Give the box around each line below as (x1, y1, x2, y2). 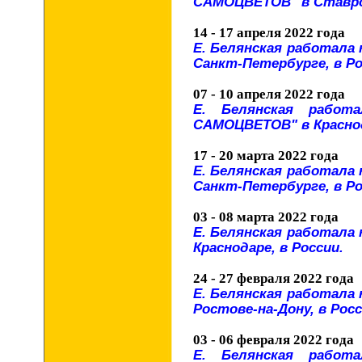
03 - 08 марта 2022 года (193, 209, 339, 225)
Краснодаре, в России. (193, 240, 343, 255)
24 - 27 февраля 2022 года (193, 271, 354, 286)
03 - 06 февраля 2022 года (193, 332, 354, 347)
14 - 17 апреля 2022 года (193, 25, 345, 40)
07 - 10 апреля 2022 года (193, 86, 345, 102)
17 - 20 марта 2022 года (193, 148, 339, 163)
